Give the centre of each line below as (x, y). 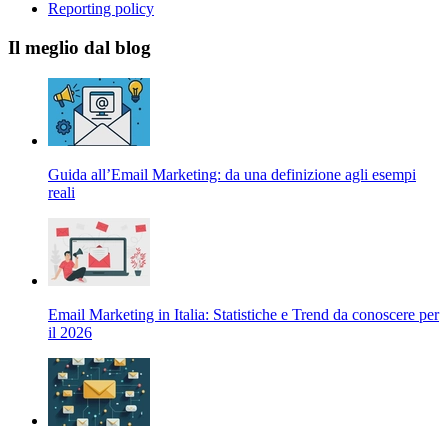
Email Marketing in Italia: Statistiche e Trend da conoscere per (243, 314)
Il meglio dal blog (79, 48)
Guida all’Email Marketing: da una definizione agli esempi (232, 174)
